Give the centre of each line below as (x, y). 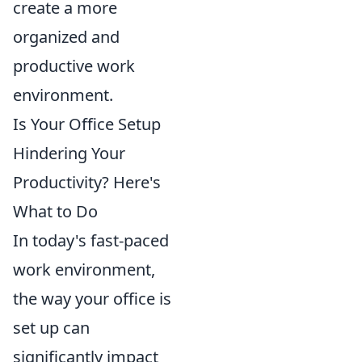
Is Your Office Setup (87, 124)
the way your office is (92, 299)
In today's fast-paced (91, 240)
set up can (51, 328)
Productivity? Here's (87, 182)
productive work (74, 66)
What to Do (55, 211)
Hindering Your (69, 153)
